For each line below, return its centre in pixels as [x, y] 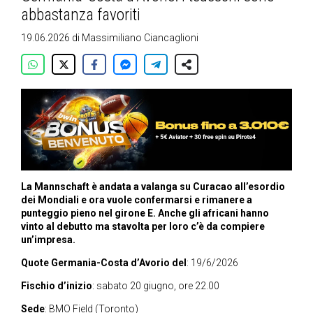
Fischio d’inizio [57, 286]
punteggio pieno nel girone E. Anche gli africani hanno [145, 213]
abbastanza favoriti [81, 15]
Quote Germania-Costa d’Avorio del [104, 263]
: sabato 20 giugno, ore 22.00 [156, 286]
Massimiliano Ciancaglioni [140, 38]
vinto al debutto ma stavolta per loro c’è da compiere [143, 227]
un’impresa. [48, 240]
